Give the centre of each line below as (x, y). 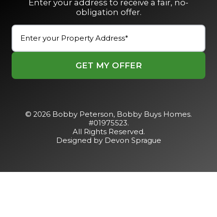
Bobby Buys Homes (154, 114)
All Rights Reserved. (108, 132)
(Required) (82, 43)
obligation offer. (108, 12)
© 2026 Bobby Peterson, (71, 114)
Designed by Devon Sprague (108, 140)
